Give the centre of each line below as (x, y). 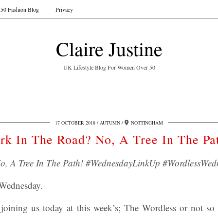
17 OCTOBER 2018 (75, 123)
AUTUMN (110, 123)
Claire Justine (109, 48)
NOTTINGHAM (147, 123)
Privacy (64, 9)
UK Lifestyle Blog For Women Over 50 (109, 67)
